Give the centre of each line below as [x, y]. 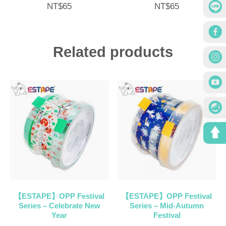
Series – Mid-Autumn [167, 205]
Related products [113, 52]
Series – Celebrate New [59, 205]
